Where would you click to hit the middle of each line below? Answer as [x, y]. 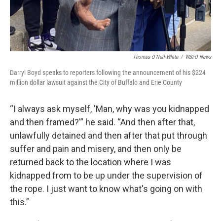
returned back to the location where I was [91, 162]
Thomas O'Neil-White [155, 57]
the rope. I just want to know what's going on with [106, 189]
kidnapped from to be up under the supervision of [106, 176]
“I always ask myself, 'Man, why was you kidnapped [110, 109]
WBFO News [198, 57]
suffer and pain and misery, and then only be [96, 149]
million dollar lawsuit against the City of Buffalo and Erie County [96, 83]
